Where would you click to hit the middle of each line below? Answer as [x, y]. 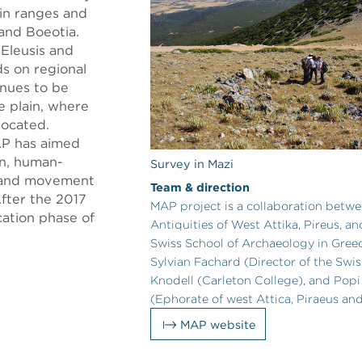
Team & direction [200, 187]
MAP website [219, 324]
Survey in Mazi [192, 163]
